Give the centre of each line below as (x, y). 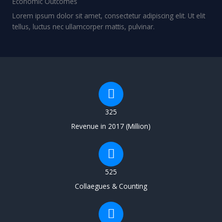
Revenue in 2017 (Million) (111, 126)
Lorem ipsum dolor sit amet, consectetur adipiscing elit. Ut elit (109, 15)
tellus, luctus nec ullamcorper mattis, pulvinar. (83, 26)
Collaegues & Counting (111, 186)
